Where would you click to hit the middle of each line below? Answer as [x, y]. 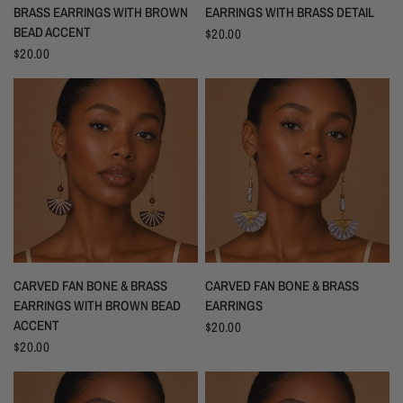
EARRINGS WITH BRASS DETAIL [290, 13]
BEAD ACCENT [52, 32]
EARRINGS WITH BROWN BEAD [97, 306]
